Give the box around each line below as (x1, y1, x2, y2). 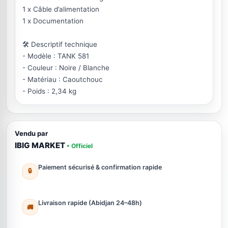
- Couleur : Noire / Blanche (22, 64, 109, 72)
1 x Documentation (22, 17, 83, 25)
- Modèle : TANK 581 (22, 52, 89, 60)
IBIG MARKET (15, 140, 67, 150)
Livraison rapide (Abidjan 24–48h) (38, 199, 142, 207)
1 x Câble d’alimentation (22, 5, 99, 13)
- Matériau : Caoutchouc (22, 75, 103, 83)
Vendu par (15, 129, 48, 137)
